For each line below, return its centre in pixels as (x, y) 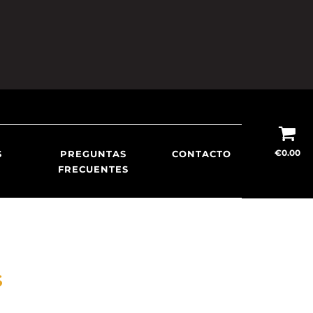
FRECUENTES (93, 169)
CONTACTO (201, 154)
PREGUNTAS (93, 154)
